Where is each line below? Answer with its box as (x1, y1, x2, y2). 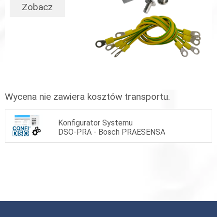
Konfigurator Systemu (58, 118, 133, 128)
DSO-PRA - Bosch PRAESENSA (58, 127, 165, 137)
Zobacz (22, 1, 53, 13)
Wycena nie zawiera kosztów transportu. (5, 91, 170, 103)
